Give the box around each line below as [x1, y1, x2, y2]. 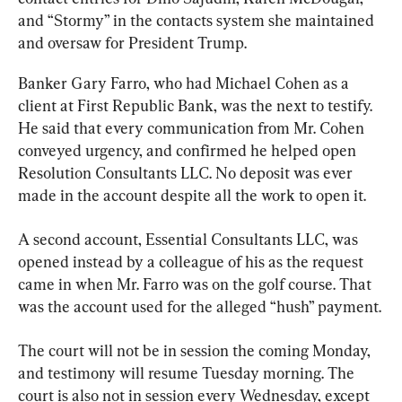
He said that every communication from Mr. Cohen [18, 118, 368, 137]
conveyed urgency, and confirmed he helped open [18, 140, 360, 160]
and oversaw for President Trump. [18, 32, 247, 52]
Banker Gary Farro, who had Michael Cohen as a [18, 73, 353, 92]
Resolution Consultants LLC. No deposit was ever [18, 162, 356, 182]
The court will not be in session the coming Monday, [18, 340, 374, 360]
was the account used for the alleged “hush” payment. [18, 296, 381, 316]
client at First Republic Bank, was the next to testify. [18, 95, 376, 115]
